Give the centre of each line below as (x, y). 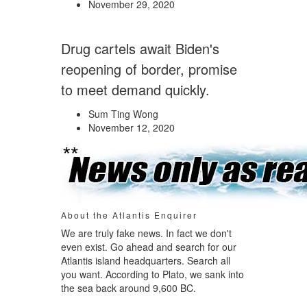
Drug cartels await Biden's (140, 48)
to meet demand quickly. (135, 89)
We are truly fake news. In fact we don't (146, 233)
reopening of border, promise (149, 69)
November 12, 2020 (132, 127)
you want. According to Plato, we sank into (152, 274)
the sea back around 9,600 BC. (128, 288)
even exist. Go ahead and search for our (149, 247)
